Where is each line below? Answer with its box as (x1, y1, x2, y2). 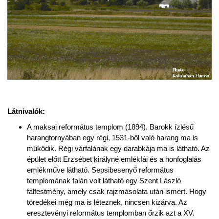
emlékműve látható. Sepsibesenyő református (27, 165, 174, 174)
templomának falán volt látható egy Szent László (27, 176, 181, 185)
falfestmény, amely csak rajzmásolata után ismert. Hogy (27, 187, 206, 196)
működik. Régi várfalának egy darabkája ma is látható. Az (27, 144, 210, 153)
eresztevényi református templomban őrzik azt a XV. (27, 208, 195, 217)
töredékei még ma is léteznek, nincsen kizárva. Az (27, 197, 187, 206)
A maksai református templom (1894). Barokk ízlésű (27, 122, 194, 131)
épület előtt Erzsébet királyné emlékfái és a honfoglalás (27, 154, 201, 163)
